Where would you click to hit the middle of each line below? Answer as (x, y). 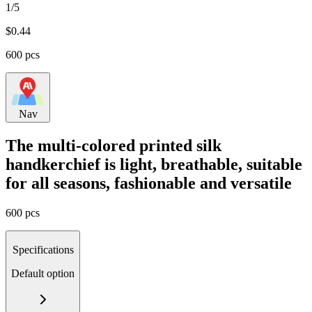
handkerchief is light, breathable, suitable (154, 164)
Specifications (43, 249)
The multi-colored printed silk (114, 145)
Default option (43, 273)
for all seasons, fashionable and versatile (149, 183)
